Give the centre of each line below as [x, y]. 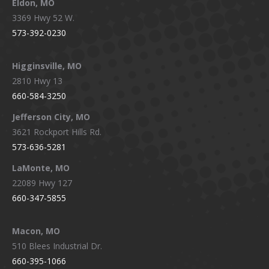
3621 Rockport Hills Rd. [57, 132]
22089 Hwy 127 [42, 183]
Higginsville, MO [47, 66]
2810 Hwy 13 [37, 81]
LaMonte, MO [41, 168]
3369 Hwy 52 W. [43, 18]
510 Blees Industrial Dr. [57, 246]
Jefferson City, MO [51, 117]
